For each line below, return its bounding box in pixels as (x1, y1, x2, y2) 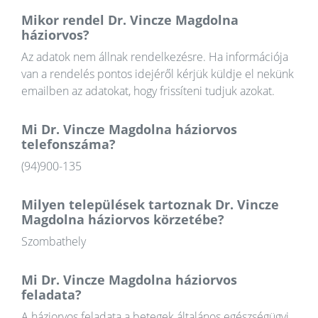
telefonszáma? (21, 136, 116, 153)
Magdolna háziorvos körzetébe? (21, 211, 224, 229)
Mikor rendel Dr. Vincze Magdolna (21, 11, 238, 29)
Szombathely (21, 234, 86, 250)
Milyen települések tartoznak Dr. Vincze (21, 196, 279, 214)
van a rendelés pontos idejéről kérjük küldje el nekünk (21, 66, 294, 82)
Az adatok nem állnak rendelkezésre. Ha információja (21, 49, 288, 65)
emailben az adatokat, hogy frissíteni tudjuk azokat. (21, 83, 275, 99)
